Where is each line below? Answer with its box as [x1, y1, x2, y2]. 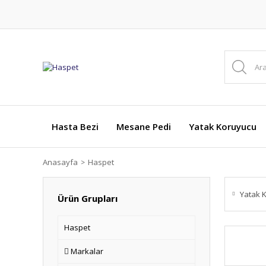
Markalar [71, 246, 103, 256]
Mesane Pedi [116, 121, 171, 132]
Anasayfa [43, 157, 78, 167]
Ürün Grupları [58, 192, 118, 204]
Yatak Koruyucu [189, 121, 256, 132]
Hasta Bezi [52, 121, 99, 132]
